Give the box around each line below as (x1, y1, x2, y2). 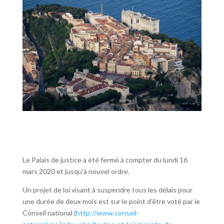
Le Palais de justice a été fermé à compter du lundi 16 (22, 155, 187, 164)
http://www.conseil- (75, 208, 139, 217)
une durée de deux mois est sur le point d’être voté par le (22, 197, 200, 206)
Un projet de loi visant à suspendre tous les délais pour (22, 185, 192, 194)
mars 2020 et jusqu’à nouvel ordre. (22, 167, 129, 176)
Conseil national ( (22, 208, 76, 217)
